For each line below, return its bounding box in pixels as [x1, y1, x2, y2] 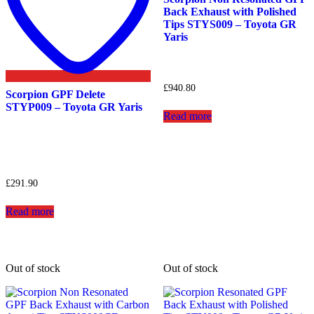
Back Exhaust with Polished [163, 6, 296, 18]
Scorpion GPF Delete [6, 88, 105, 100]
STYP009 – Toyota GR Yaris [6, 100, 142, 113]
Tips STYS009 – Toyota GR [163, 18, 296, 31]
